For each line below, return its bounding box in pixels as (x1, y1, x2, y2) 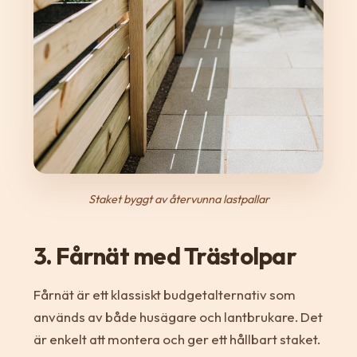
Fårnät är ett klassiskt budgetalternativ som (33, 286, 296, 304)
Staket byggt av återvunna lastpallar (88, 192, 269, 207)
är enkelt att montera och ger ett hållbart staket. (33, 331, 320, 348)
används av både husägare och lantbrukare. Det (33, 308, 323, 326)
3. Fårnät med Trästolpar (33, 241, 296, 272)
